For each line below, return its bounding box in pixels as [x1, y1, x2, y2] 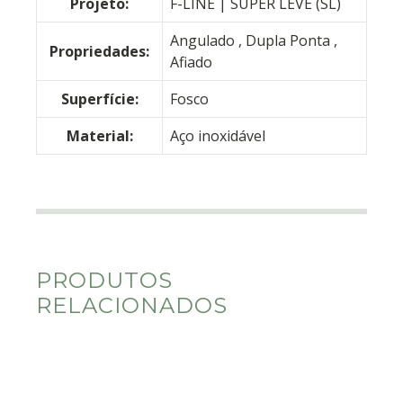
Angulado [170, 31, 238, 51]
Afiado [170, 52, 212, 73]
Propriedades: [49, 41, 149, 62]
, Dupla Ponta [238, 31, 334, 51]
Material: [66, 126, 133, 147]
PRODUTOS [36, 267, 173, 294]
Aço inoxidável [170, 126, 265, 147]
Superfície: [60, 89, 139, 110]
